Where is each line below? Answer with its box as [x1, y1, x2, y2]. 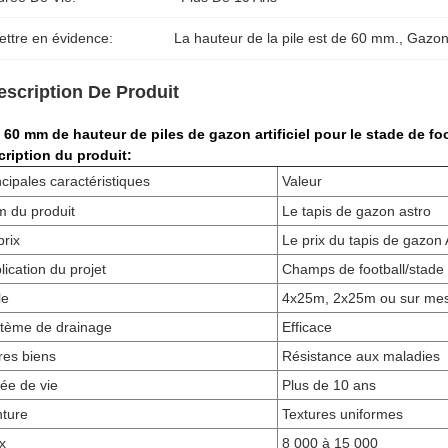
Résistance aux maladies [282, 348, 440, 364]
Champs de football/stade [282, 261, 444, 277]
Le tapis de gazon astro [282, 203, 431, 219]
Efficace [282, 319, 332, 335]
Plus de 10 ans [282, 377, 376, 393]
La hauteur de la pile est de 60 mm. [174, 30, 400, 46]
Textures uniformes [282, 406, 403, 422]
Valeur [282, 173, 322, 189]
